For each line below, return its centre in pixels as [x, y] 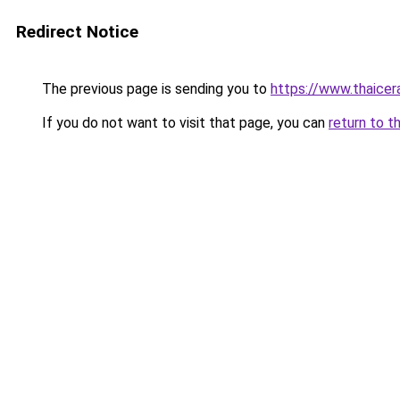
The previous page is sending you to [154, 89]
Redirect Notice [77, 32]
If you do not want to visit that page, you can [183, 123]
